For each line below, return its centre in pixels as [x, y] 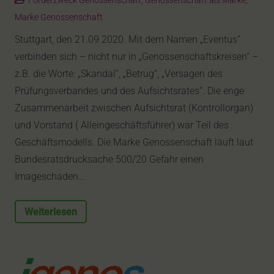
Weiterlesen [51, 212]
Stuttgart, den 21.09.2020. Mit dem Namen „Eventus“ [128, 40]
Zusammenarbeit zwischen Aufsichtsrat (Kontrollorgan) [134, 108]
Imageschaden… [50, 177]
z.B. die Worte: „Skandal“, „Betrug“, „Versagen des [119, 74]
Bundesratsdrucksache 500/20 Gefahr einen [109, 160]
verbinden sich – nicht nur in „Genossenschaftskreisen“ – [136, 57]
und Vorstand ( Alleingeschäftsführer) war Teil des [122, 125]
